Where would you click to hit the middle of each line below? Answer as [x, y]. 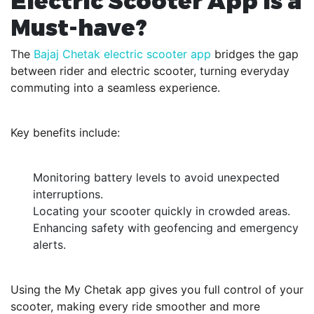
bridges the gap [255, 54]
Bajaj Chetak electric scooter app [122, 54]
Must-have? [79, 27]
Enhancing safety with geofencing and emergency [166, 228]
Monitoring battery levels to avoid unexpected [156, 177]
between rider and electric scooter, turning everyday [150, 71]
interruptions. [68, 194]
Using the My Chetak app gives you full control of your [157, 289]
